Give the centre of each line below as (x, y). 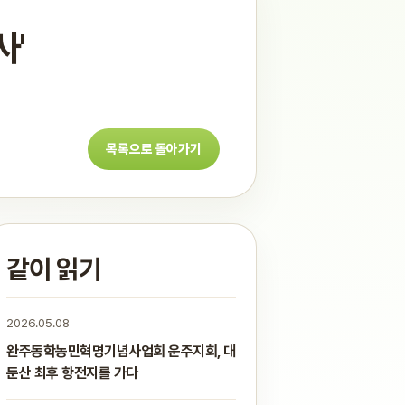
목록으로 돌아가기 (154, 149)
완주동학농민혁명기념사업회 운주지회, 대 (121, 351)
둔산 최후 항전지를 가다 (72, 373)
